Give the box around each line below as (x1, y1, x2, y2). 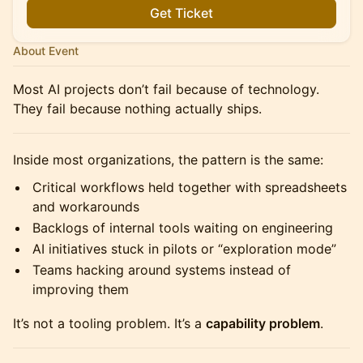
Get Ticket (150, 5, 213, 21)
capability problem (206, 315, 320, 331)
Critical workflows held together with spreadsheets (32, 179, 347, 195)
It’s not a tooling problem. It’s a (13, 315, 206, 331)
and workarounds (32, 199, 139, 215)
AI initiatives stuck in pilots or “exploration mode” (32, 241, 336, 257)
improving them (32, 281, 129, 297)
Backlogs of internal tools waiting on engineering (32, 220, 333, 236)
